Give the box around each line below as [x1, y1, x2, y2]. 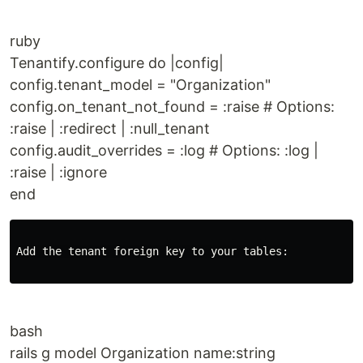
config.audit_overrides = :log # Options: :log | [10, 142, 318, 159]
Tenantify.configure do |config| [10, 54, 224, 71]
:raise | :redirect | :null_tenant [10, 120, 210, 137]
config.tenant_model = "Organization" [10, 76, 271, 93]
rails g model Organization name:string [10, 344, 275, 361]
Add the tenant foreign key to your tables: [16, 245, 288, 258]
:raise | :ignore [10, 164, 107, 181]
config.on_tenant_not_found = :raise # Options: [10, 98, 335, 115]
